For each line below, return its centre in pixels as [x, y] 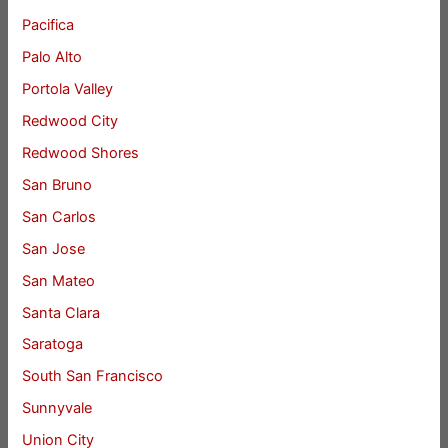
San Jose [54, 248]
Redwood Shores [81, 152]
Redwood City [70, 120]
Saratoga [53, 344]
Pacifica [48, 25]
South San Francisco [93, 376]
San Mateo [59, 280]
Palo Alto [52, 57]
